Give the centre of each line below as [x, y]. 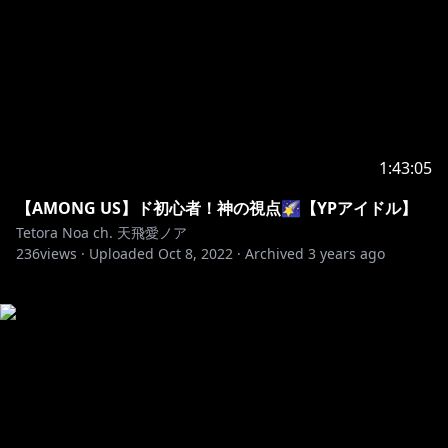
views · [62, 253]
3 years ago [346, 253]
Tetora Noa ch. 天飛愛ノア [101, 232]
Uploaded [121, 253]
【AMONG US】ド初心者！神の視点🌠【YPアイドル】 [216, 208]
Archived [274, 253]
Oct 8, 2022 [195, 253]
